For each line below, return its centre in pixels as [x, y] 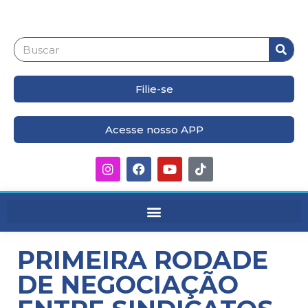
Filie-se [154, 89]
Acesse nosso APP [154, 130]
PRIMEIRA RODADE [143, 260]
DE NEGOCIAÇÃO [128, 285]
